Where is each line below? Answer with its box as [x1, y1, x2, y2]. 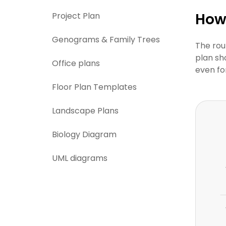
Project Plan [52, 10, 100, 22]
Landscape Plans [52, 105, 119, 117]
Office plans [52, 58, 100, 69]
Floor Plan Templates [52, 81, 137, 93]
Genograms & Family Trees [52, 34, 160, 45]
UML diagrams [52, 152, 107, 164]
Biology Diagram [52, 129, 117, 140]
